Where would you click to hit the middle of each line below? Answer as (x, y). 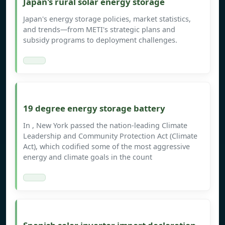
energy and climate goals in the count (88, 157)
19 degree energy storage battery (94, 108)
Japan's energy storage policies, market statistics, (107, 19)
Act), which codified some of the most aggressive (106, 147)
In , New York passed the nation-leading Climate (105, 126)
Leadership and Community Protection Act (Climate (110, 136)
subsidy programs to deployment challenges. (100, 40)
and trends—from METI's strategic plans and (99, 30)
